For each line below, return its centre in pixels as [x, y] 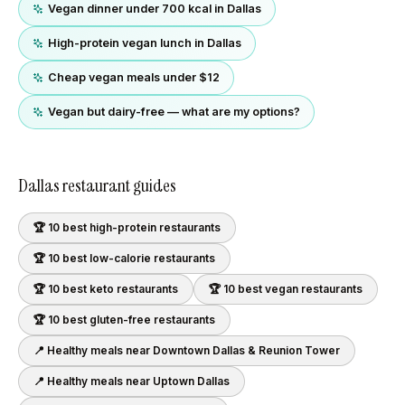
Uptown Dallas [191, 381]
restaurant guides [118, 185]
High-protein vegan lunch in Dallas [145, 43]
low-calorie [120, 258]
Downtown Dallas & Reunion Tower [246, 350]
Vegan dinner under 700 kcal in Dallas [155, 9]
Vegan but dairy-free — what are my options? [174, 112]
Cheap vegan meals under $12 [134, 77]
